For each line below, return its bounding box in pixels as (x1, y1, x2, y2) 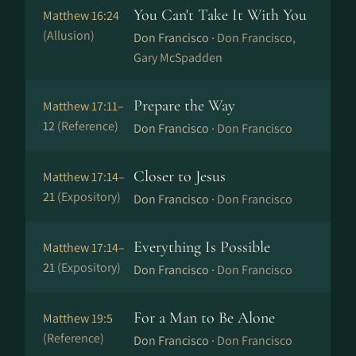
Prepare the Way (133, 96, 235, 115)
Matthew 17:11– (43, 98, 124, 114)
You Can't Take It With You (133, 6, 307, 25)
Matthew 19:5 (43, 310, 113, 327)
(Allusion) (43, 27, 95, 44)
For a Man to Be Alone (133, 308, 275, 327)
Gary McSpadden (133, 49, 222, 66)
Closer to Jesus (133, 167, 226, 186)
